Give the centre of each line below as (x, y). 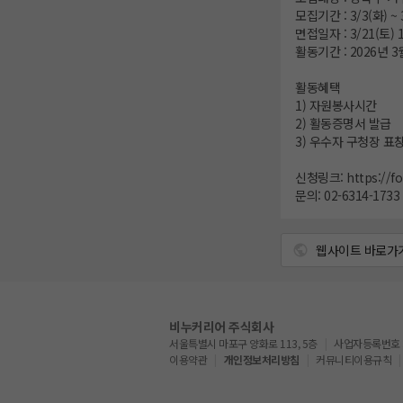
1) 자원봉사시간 (336, 106)
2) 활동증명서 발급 (343, 124)
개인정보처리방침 (261, 360)
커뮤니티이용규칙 (354, 360)
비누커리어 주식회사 (221, 327)
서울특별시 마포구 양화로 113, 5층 (243, 344)
